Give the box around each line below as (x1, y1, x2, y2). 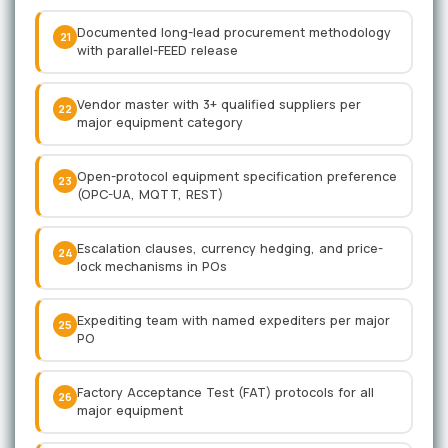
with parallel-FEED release (77, 42, 238, 59)
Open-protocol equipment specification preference (77, 168, 397, 185)
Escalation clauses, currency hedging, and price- (77, 240, 383, 257)
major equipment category (77, 114, 243, 131)
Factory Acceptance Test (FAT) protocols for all (77, 384, 374, 401)
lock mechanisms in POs (77, 258, 227, 275)
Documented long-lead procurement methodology (77, 24, 391, 41)
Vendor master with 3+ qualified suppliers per (77, 96, 361, 113)
